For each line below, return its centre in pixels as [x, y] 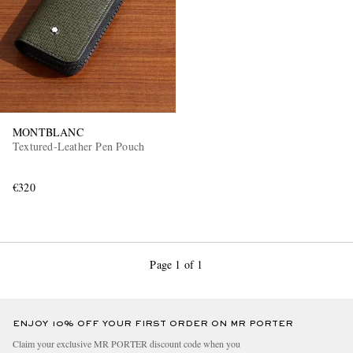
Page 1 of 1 [176, 264]
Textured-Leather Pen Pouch [79, 147]
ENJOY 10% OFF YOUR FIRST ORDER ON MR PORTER [153, 324]
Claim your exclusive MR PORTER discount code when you [126, 344]
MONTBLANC [48, 132]
